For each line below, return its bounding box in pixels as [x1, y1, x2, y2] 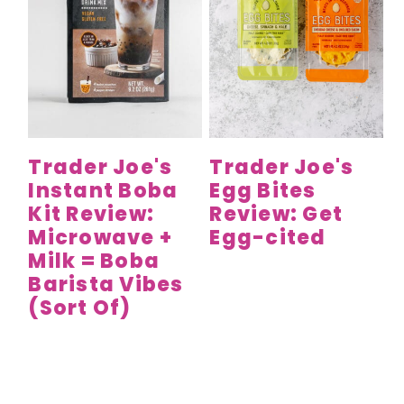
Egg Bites [209, 176, 317, 205]
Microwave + [28, 223, 172, 252]
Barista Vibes [28, 270, 184, 298]
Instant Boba [28, 176, 179, 205]
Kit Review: [28, 199, 154, 228]
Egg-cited [209, 223, 326, 252]
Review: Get [209, 199, 344, 228]
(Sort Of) [28, 293, 132, 322]
